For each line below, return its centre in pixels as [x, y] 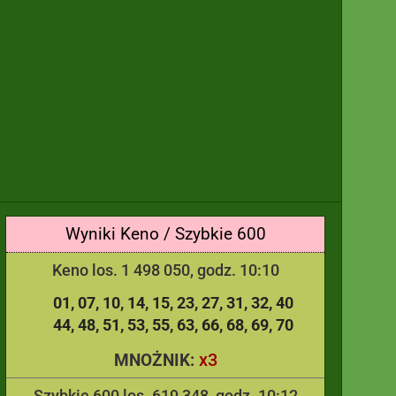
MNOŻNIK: [156, 360]
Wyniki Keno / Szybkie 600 [165, 234]
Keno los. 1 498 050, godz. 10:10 [165, 270]
